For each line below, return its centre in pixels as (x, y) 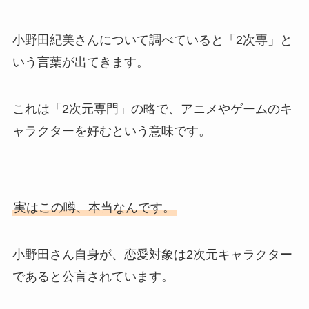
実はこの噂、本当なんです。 (94, 208)
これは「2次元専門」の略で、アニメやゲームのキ (152, 109)
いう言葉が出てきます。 (80, 62)
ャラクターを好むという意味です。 (111, 131)
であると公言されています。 (93, 277)
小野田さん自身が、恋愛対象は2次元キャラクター (152, 255)
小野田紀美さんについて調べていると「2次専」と (152, 40)
